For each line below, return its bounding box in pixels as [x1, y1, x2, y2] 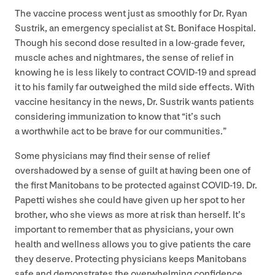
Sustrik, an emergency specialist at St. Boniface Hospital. [15, 23, 256, 35]
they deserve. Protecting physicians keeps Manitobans [15, 254, 247, 266]
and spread [207, 67, 256, 79]
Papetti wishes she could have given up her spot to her [15, 195, 245, 207]
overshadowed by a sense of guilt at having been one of [15, 165, 251, 177]
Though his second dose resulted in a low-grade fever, [15, 37, 245, 50]
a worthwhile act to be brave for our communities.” [15, 126, 227, 138]
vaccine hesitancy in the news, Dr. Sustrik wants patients [15, 96, 254, 109]
